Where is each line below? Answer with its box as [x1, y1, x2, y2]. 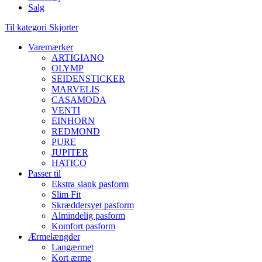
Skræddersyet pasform [51, 200, 134, 210]
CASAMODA [51, 95, 106, 105]
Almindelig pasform [51, 211, 125, 220]
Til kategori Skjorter [5, 22, 78, 32]
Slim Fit [51, 189, 81, 199]
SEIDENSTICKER [51, 74, 125, 84]
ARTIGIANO [51, 53, 104, 63]
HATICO [51, 158, 87, 168]
